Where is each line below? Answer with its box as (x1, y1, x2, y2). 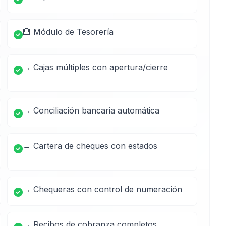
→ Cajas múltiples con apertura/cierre (23, 62, 168, 72)
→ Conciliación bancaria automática (23, 105, 159, 116)
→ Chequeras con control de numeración (23, 184, 182, 194)
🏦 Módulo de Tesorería (23, 27, 114, 37)
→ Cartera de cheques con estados (23, 141, 157, 151)
